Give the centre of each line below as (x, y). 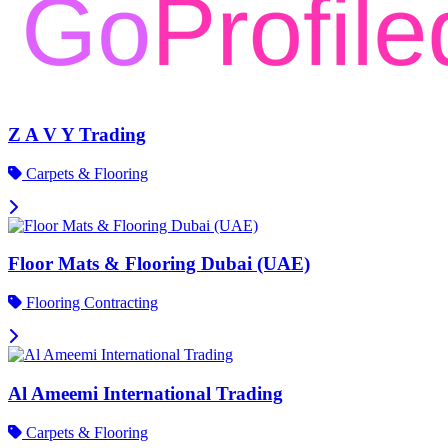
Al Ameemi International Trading (145, 393)
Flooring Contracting (90, 303)
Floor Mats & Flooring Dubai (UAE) (159, 264)
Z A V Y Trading (77, 134)
